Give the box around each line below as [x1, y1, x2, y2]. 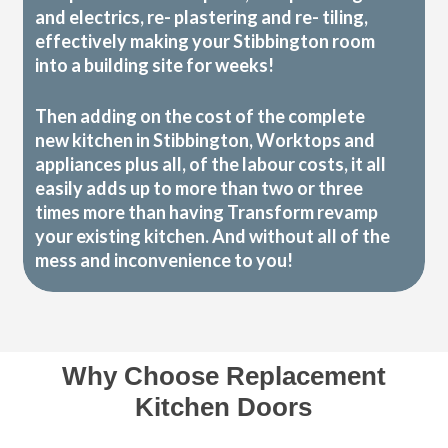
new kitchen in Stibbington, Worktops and [35, 129, 376, 152]
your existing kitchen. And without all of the [35, 225, 391, 248]
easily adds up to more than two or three [35, 177, 364, 200]
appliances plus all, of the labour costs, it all [35, 153, 387, 176]
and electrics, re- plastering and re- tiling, [35, 6, 369, 29]
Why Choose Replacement [61, 362, 386, 391]
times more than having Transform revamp [35, 201, 379, 224]
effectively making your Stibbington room [35, 30, 376, 53]
